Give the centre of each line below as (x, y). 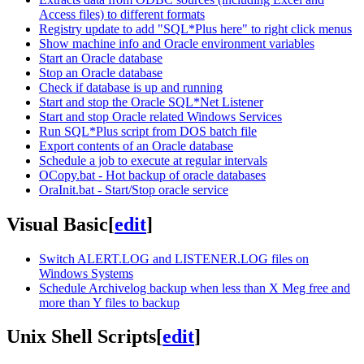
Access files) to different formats (122, 14)
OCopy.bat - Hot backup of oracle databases (152, 175)
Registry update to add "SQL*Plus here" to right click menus (195, 28)
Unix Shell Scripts (81, 337)
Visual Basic (57, 224)
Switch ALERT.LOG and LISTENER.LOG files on (174, 258)
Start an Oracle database (101, 58)
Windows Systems (86, 273)
